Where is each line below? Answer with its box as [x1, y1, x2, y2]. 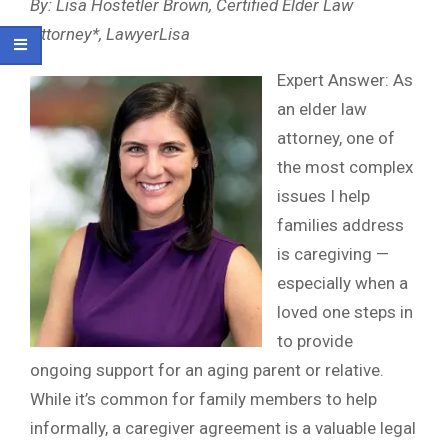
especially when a [277, 273, 408, 294]
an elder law [277, 99, 367, 120]
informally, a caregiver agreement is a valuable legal [30, 418, 416, 439]
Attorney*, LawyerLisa [30, 24, 190, 45]
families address [277, 215, 404, 236]
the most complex [277, 157, 413, 178]
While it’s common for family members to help [30, 389, 377, 410]
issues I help [277, 186, 370, 207]
